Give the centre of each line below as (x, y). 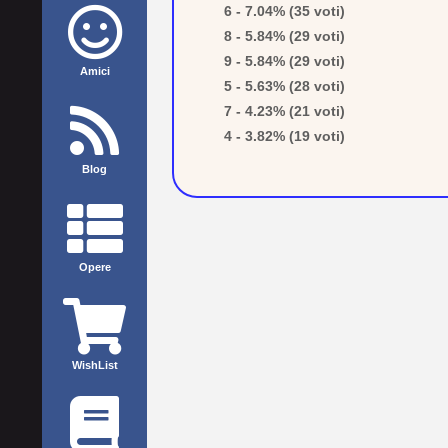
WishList (94, 365)
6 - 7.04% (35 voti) (284, 11)
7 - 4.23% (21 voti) (284, 111)
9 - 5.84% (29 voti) (284, 61)
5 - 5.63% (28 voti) (284, 86)
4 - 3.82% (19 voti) (284, 136)
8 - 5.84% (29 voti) (284, 36)
